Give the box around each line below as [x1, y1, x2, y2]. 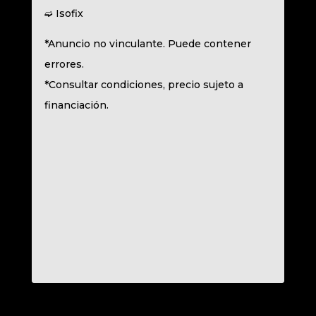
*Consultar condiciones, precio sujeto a [44, 78, 243, 92]
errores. [44, 58, 84, 71]
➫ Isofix [44, 7, 83, 20]
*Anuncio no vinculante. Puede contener [44, 37, 251, 51]
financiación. [44, 99, 109, 112]
